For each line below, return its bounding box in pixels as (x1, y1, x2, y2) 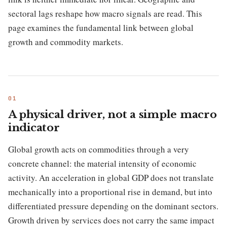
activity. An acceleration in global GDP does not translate (8, 172, 214, 184)
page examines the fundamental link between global (8, 21, 194, 33)
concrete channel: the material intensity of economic (8, 158, 197, 170)
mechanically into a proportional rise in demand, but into (8, 186, 212, 198)
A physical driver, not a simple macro (8, 108, 217, 122)
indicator (8, 121, 60, 135)
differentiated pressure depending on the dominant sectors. (8, 200, 218, 212)
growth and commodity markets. (8, 35, 123, 48)
